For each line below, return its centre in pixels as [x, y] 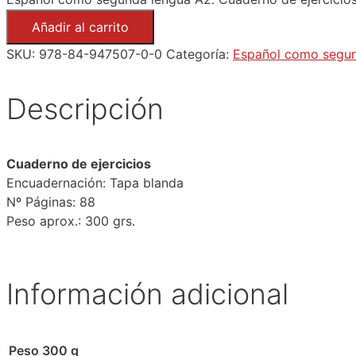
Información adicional [147, 294]
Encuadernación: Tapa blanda [95, 183]
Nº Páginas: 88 [51, 202]
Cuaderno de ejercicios [79, 164]
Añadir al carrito [80, 27]
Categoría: [199, 54]
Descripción [85, 109]
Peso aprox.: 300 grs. [71, 221]
